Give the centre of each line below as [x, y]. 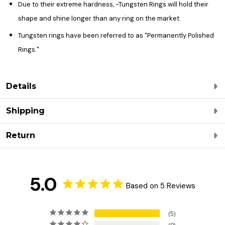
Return [21, 135]
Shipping [25, 110]
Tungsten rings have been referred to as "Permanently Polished [116, 35]
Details [21, 86]
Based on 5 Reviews [160, 186]
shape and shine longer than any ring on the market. [99, 18]
